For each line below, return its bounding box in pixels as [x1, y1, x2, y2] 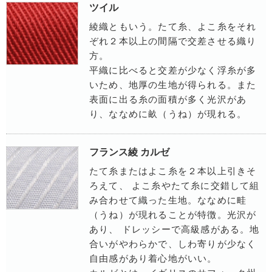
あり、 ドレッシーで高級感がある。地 [89, 225, 260, 235]
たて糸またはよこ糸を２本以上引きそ [89, 166, 257, 177]
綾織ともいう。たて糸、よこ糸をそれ [89, 22, 257, 32]
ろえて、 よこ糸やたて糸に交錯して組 [89, 181, 260, 191]
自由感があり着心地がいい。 [89, 254, 217, 264]
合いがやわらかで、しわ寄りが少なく [89, 239, 257, 250]
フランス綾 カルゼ [89, 147, 169, 158]
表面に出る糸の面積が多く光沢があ [89, 95, 247, 105]
